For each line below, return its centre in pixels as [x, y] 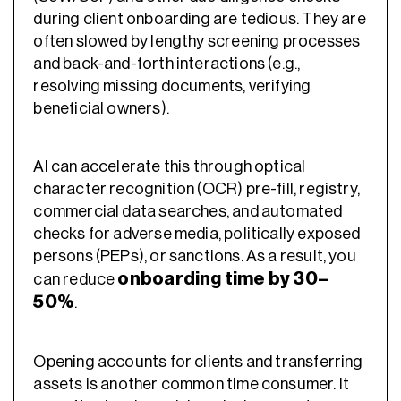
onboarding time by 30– [223, 279]
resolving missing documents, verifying [172, 85]
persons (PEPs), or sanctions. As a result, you [195, 256]
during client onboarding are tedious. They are [200, 18]
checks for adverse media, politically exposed [197, 234]
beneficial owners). [103, 108]
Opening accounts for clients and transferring [198, 362]
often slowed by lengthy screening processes [197, 41]
